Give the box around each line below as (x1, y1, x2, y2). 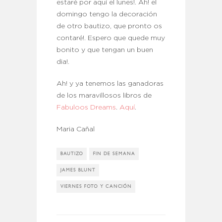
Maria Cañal (56, 126, 95, 133)
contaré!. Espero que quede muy (56, 35, 165, 42)
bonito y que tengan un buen (56, 47, 153, 54)
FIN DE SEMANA (93, 151, 135, 157)
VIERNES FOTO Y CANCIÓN (60, 183, 132, 190)
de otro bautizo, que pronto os (56, 23, 162, 30)
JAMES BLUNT (60, 167, 96, 173)
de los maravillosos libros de (56, 93, 152, 99)
